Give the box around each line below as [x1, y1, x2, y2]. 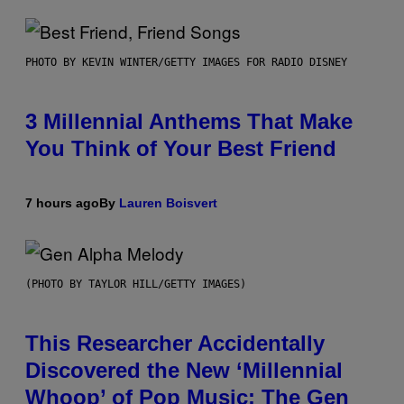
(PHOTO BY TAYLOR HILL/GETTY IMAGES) [25, 277, 246, 290]
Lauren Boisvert [119, 195, 217, 210]
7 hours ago [25, 195, 99, 210]
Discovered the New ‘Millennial [25, 357, 343, 382]
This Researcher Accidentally [25, 330, 325, 355]
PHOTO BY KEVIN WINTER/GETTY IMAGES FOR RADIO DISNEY [25, 55, 347, 69]
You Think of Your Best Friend [25, 135, 336, 161]
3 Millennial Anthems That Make [25, 108, 353, 133]
